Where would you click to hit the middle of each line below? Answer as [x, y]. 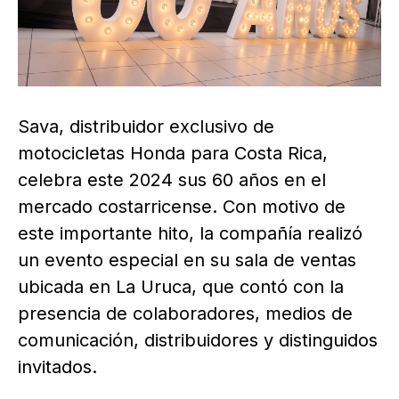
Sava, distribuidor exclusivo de [146, 127]
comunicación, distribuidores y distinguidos [198, 341]
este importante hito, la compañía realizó [190, 234]
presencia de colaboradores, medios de [185, 314]
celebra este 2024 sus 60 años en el [172, 180]
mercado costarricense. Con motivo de [182, 207]
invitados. [57, 367]
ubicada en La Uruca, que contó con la [181, 287]
